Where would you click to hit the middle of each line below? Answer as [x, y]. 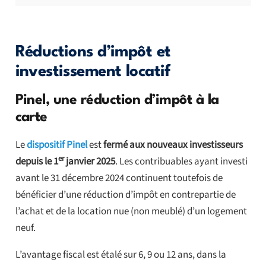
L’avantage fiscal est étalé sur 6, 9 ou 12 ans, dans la [121, 255]
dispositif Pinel [57, 145]
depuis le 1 [37, 162]
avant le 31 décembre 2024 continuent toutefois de [119, 178]
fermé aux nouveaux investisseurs [173, 145]
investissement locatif [93, 72]
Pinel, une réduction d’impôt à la [117, 101]
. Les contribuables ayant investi [181, 162]
